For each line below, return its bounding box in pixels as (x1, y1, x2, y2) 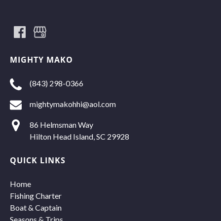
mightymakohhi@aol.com (30, 99, 116, 109)
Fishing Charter (10, 190, 62, 200)
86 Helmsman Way (30, 119, 93, 129)
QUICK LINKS (10, 154, 66, 166)
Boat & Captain (10, 202, 62, 212)
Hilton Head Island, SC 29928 (30, 131, 129, 141)
